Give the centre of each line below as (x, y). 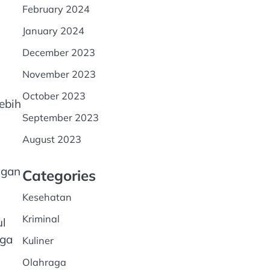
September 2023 (60, 118)
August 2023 (52, 139)
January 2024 (53, 31)
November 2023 (59, 74)
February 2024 (56, 9)
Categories (59, 175)
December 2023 (58, 52)
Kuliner (38, 240)
